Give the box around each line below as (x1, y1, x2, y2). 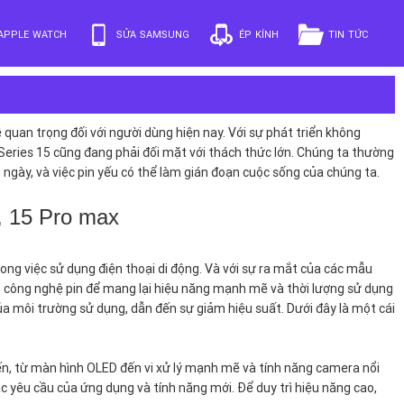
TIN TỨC (328, 28, 368, 41)
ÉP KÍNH (239, 28, 279, 41)
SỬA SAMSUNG (116, 28, 189, 41)
